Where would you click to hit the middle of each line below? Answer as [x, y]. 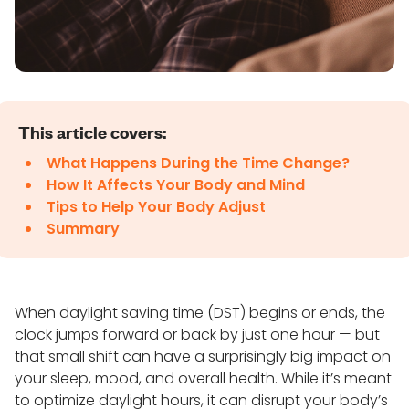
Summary [83, 229]
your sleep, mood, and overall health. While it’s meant [203, 378]
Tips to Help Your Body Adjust [156, 207]
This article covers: [92, 132]
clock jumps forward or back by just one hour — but [197, 335]
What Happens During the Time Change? [198, 163]
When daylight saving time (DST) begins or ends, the [200, 313]
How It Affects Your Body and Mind [176, 185]
